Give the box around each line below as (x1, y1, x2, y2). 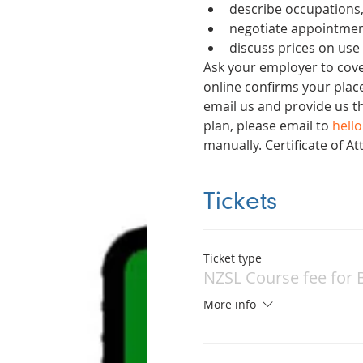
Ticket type (203, 250, 262, 266)
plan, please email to (203, 116, 332, 135)
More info (203, 297, 256, 313)
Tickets (203, 191, 277, 215)
